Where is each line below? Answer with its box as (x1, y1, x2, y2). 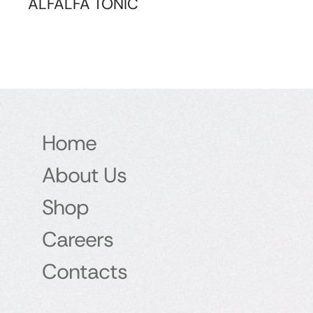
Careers (42, 225, 113, 253)
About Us (42, 161, 126, 189)
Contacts (42, 257, 127, 285)
